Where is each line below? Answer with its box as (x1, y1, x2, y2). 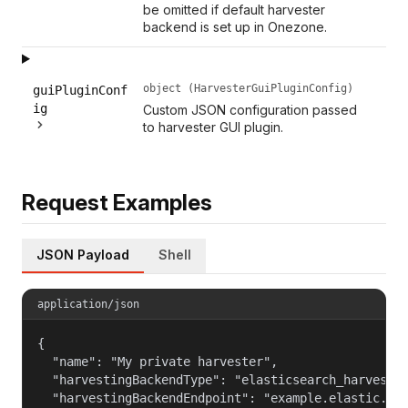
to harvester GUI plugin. (143, 118, 284, 135)
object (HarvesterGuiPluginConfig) (143, 81, 354, 95)
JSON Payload (36, 246, 129, 262)
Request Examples (22, 189, 212, 216)
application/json (37, 297, 139, 311)
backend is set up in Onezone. (143, 18, 328, 35)
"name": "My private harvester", (37, 353, 278, 369)
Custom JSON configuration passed (143, 101, 358, 117)
